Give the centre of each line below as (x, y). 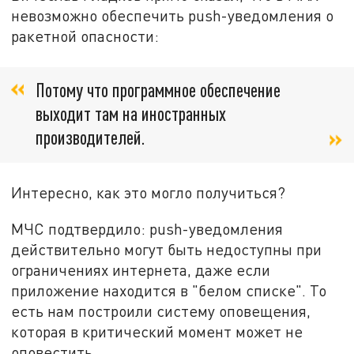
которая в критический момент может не (157, 331)
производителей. (90, 137)
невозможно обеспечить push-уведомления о (173, 16)
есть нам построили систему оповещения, (161, 311)
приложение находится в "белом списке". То (169, 290)
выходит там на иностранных (131, 113)
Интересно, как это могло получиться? (149, 192)
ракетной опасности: (85, 36)
